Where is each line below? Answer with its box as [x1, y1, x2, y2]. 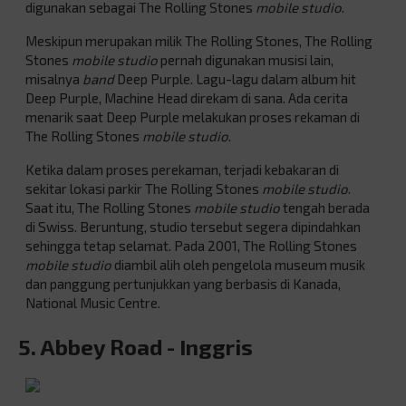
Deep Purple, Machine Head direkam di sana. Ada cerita [25, 90, 348, 107]
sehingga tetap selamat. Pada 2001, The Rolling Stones [25, 237, 357, 255]
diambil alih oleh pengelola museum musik [111, 256, 365, 274]
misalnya [25, 71, 82, 88]
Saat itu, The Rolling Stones [25, 199, 194, 217]
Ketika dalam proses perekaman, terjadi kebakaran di [25, 161, 339, 179]
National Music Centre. [25, 295, 160, 312]
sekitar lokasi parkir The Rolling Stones [25, 180, 262, 198]
